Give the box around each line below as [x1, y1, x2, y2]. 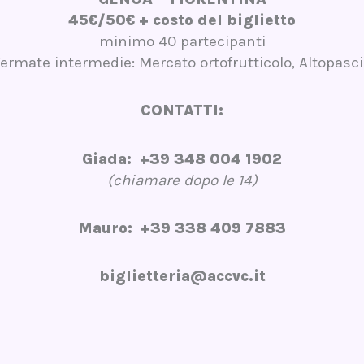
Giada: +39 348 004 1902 [82, 149, 282, 168]
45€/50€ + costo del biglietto [68, 11, 296, 30]
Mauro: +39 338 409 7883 [78, 219, 286, 237]
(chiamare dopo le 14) [106, 171, 258, 189]
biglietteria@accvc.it [98, 267, 266, 286]
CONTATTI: [141, 102, 223, 120]
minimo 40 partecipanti [98, 32, 266, 51]
